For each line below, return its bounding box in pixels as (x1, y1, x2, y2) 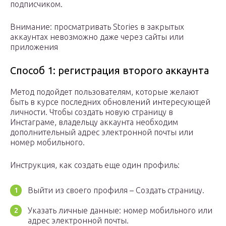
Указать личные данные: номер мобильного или (28, 206, 212, 215)
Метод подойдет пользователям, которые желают (10, 87, 199, 97)
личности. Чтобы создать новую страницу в (10, 107, 173, 117)
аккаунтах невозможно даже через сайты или (10, 32, 184, 42)
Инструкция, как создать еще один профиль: (10, 160, 180, 170)
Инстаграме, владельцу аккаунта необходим (10, 118, 178, 127)
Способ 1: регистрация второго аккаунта (10, 65, 209, 77)
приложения (10, 42, 58, 52)
